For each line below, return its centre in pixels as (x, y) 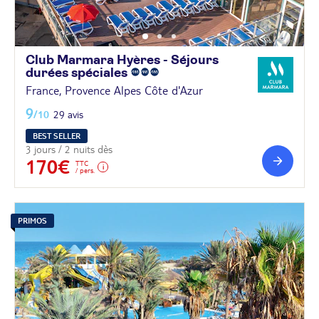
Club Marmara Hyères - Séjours (122, 60)
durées (48, 73)
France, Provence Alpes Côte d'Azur (114, 90)
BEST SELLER (57, 136)
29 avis (68, 114)
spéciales (101, 73)
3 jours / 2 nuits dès (69, 149)
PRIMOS (32, 220)
